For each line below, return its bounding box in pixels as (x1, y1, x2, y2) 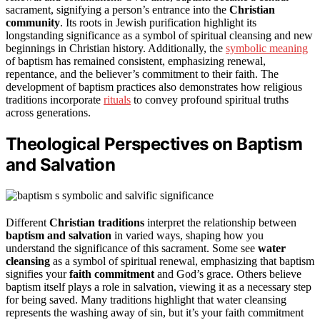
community (6, 16, 60, 29)
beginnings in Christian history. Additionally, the (6, 41, 226, 54)
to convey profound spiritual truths (131, 93, 289, 106)
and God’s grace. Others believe (154, 267, 301, 280)
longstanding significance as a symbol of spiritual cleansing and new (6, 29, 313, 41)
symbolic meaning (226, 41, 308, 54)
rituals (104, 93, 131, 106)
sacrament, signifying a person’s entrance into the (6, 3, 229, 16)
